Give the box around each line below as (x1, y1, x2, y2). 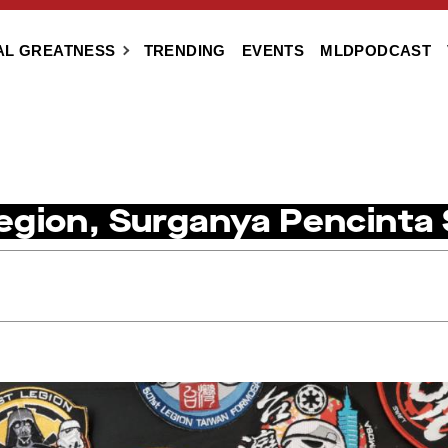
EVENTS (241, 42, 305, 59)
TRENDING (143, 42, 226, 59)
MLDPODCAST (320, 42, 432, 59)
